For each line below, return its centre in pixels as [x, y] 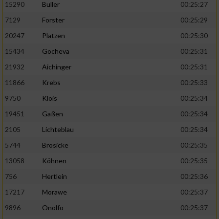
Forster [53, 20]
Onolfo [53, 208]
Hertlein [55, 176]
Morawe [55, 192]
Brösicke [55, 145]
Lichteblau [58, 130]
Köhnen [54, 161]
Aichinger [57, 67]
